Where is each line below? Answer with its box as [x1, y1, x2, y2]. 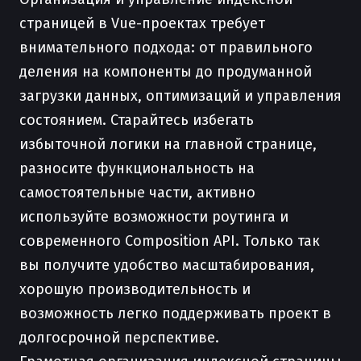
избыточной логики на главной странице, [19, 135, 317, 153]
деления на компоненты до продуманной [19, 63, 312, 81]
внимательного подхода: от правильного [19, 39, 313, 56]
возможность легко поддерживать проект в [19, 305, 331, 322]
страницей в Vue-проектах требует [19, 15, 265, 32]
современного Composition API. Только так [19, 232, 320, 250]
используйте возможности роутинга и [19, 208, 288, 226]
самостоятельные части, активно [19, 184, 255, 201]
